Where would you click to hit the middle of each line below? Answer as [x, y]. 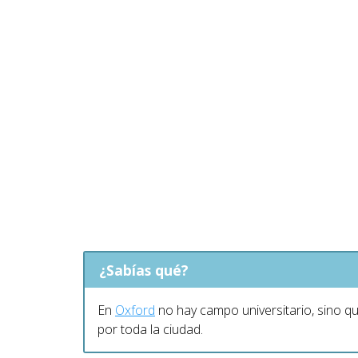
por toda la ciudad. [150, 329]
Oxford [135, 310]
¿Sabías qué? [143, 270]
